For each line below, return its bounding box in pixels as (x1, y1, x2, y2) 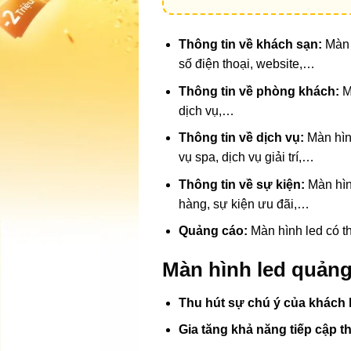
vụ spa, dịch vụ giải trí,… (178, 150, 314, 165)
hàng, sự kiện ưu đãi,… (178, 197, 309, 211)
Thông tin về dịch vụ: (178, 131, 304, 145)
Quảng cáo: (178, 224, 248, 238)
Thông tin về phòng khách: (178, 84, 339, 98)
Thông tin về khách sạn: (178, 37, 322, 51)
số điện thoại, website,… (178, 56, 315, 71)
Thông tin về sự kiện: (178, 177, 305, 191)
